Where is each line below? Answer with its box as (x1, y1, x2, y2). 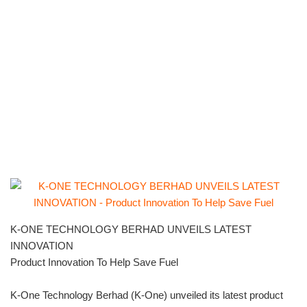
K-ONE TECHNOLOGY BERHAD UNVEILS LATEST (10, 223, 251, 236)
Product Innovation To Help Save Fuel (10, 256, 178, 269)
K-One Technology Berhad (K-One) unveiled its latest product (10, 289, 283, 302)
